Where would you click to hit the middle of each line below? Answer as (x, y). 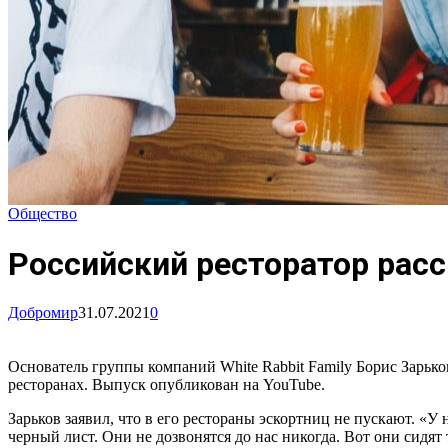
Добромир (43, 313)
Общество (42, 214)
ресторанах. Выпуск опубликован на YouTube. (166, 385)
